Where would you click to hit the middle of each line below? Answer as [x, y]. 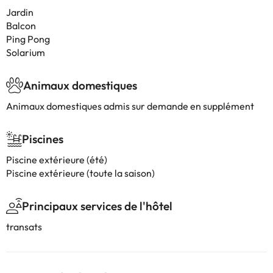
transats [24, 227]
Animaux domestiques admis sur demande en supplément [130, 106]
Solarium [26, 52]
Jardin [20, 12]
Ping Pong [28, 39]
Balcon [21, 26]
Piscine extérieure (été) [57, 160]
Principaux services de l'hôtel [97, 206]
